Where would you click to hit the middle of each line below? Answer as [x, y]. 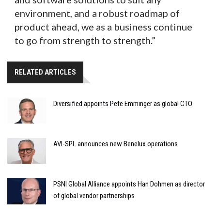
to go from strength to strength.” [85, 40]
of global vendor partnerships [94, 196]
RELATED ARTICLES [45, 72]
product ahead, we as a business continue [103, 26]
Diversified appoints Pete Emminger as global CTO [123, 103]
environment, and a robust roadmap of [97, 13]
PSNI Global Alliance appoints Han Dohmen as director [129, 184]
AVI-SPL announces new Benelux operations [116, 144]
